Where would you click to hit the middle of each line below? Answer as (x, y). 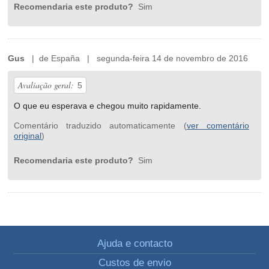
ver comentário (218, 126)
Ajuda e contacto (134, 244)
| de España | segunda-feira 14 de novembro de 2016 (137, 59)
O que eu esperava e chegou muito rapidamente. (108, 106)
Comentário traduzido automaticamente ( (100, 126)
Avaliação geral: (46, 85)
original (28, 136)
